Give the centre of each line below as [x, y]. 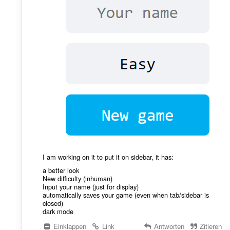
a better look [61, 170]
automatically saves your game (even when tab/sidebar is [126, 195]
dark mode [58, 212]
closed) [53, 203]
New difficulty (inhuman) [77, 179]
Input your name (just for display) [90, 187]
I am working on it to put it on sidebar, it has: [108, 157]
